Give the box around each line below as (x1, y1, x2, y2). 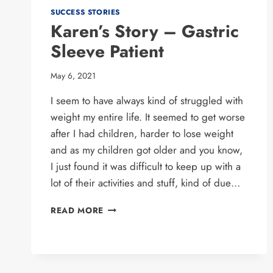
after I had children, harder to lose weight (51, 126, 233, 141)
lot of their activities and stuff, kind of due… (51, 175, 240, 191)
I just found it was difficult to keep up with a (51, 159, 241, 174)
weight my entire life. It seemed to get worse (51, 110, 245, 125)
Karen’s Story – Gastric (51, 18, 239, 44)
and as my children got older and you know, (51, 143, 243, 158)
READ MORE (51, 204, 104, 217)
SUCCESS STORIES (51, 6, 120, 17)
